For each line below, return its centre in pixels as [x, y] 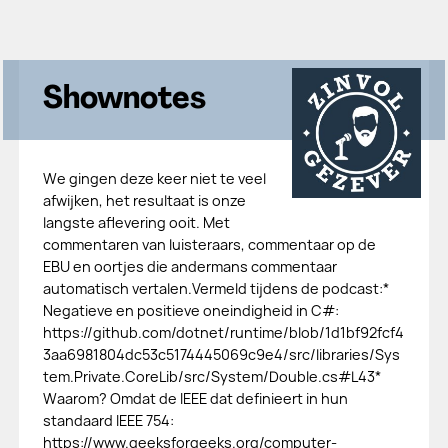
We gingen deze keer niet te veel [154, 178]
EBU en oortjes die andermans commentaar [189, 266]
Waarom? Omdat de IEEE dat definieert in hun [195, 398]
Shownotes [124, 100]
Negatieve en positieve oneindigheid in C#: [190, 310]
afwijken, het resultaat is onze [144, 200]
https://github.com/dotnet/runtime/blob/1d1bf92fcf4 [223, 332]
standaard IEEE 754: [108, 420]
